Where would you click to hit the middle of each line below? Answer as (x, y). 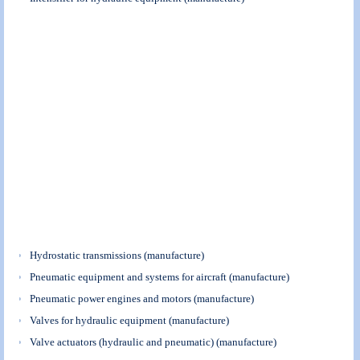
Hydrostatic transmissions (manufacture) (117, 256)
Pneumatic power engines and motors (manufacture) (142, 299)
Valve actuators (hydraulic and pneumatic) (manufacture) (153, 342)
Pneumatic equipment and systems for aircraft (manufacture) (160, 277)
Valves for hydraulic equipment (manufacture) (130, 321)
